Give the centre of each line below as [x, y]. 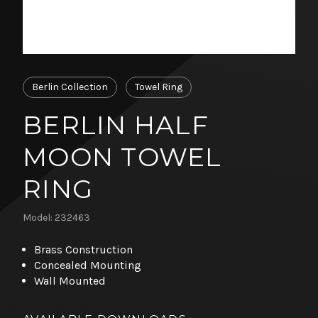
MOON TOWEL [122, 157]
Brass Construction [83, 249]
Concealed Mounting [88, 265]
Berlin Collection [70, 87]
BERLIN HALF [116, 125]
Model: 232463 [56, 217]
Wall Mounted [70, 280]
